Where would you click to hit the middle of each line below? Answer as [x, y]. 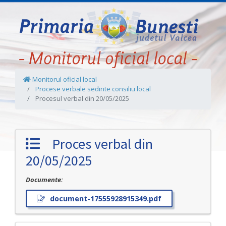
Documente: [44, 179]
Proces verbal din [96, 144]
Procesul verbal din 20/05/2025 [81, 98]
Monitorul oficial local [64, 79]
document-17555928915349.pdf [106, 198]
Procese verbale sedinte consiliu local [92, 89]
